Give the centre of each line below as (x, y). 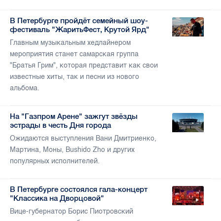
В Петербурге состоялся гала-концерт (79, 189)
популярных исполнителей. (55, 161)
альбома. (25, 88)
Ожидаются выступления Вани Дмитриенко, (83, 139)
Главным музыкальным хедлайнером (70, 43)
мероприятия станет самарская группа (74, 54)
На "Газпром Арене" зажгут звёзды (74, 116)
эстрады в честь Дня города (60, 125)
